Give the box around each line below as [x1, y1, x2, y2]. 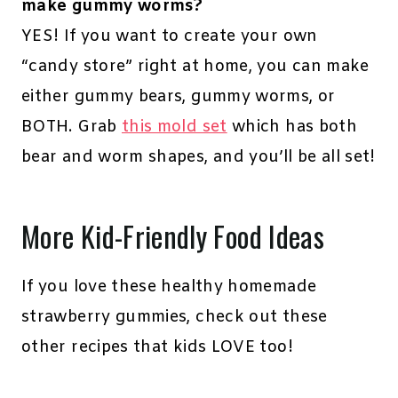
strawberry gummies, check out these [21, 306, 328, 329]
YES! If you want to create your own [21, 26, 318, 48]
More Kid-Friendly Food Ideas [21, 215, 325, 258]
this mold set [121, 116, 227, 139]
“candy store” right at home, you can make [21, 56, 370, 78]
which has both [227, 116, 358, 139]
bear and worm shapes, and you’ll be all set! [21, 147, 376, 169]
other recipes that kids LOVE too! [21, 337, 293, 359]
